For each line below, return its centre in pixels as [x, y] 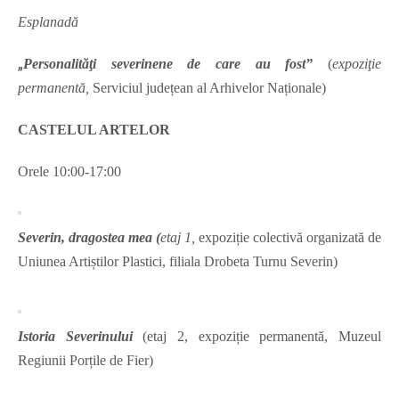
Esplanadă [48, 22]
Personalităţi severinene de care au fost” [175, 64]
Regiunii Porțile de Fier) [85, 361]
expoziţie [357, 64]
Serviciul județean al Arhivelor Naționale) [208, 88]
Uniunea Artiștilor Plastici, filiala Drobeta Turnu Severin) [178, 262]
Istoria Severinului [75, 337]
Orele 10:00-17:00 [69, 172]
